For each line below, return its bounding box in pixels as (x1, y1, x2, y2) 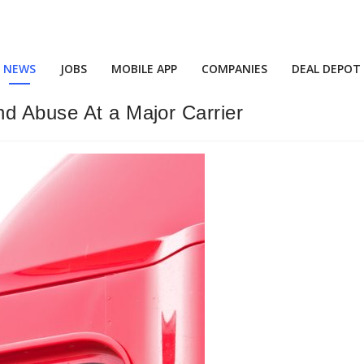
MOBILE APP (111, 61, 177, 76)
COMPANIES (201, 61, 267, 76)
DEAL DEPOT (292, 61, 361, 76)
